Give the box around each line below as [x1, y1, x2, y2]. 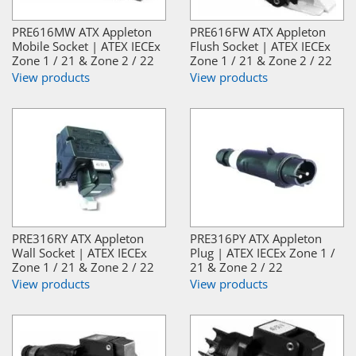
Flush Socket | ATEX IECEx [190, 37, 331, 54]
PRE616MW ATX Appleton [12, 23, 152, 40]
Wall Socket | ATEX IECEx [12, 244, 147, 261]
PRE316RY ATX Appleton [12, 230, 144, 246]
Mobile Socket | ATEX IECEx [12, 37, 161, 54]
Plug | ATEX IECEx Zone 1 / [190, 244, 335, 261]
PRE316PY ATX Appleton [190, 230, 322, 246]
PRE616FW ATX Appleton [190, 23, 326, 40]
